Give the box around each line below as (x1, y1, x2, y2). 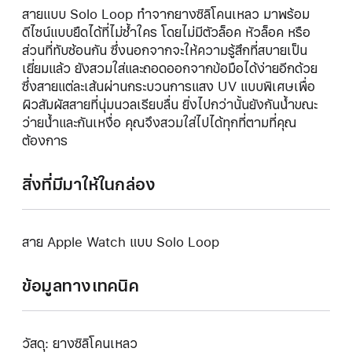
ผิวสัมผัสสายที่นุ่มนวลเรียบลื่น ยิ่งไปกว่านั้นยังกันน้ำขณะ (22, 94, 317, 115)
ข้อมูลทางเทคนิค (22, 273, 139, 299)
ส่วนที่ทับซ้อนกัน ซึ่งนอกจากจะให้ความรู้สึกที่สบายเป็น (22, 40, 307, 60)
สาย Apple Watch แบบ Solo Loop (22, 232, 219, 252)
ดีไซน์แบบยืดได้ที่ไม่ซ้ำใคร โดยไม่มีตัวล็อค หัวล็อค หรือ (22, 22, 310, 42)
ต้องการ (22, 130, 68, 151)
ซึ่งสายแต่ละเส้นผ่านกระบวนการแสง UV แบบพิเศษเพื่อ (22, 76, 315, 97)
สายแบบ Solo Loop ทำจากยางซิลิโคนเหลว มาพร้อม (22, 4, 310, 24)
